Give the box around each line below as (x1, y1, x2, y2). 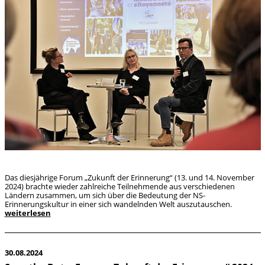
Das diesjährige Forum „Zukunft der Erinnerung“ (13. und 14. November (4, 172, 254, 183)
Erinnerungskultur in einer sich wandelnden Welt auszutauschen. (4, 198, 232, 209)
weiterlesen (4, 207, 51, 218)
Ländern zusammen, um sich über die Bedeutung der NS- (4, 189, 205, 201)
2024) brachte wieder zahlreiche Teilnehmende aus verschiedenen (4, 180, 235, 192)
